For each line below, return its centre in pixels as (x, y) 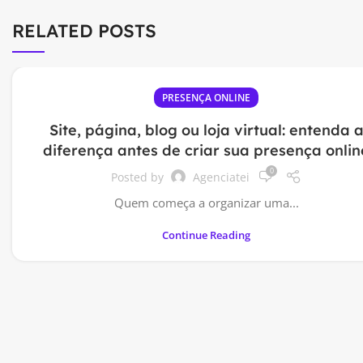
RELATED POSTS (84, 31)
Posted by (139, 177)
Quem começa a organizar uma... (206, 203)
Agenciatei (221, 177)
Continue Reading (206, 235)
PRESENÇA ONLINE (206, 98)
